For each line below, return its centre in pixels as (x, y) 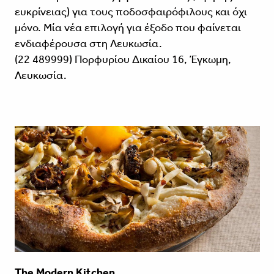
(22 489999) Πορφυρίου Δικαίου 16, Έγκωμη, (123, 59)
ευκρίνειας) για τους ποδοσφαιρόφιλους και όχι (131, 11)
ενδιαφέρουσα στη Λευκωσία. (88, 43)
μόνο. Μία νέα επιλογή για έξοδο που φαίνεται (128, 27)
